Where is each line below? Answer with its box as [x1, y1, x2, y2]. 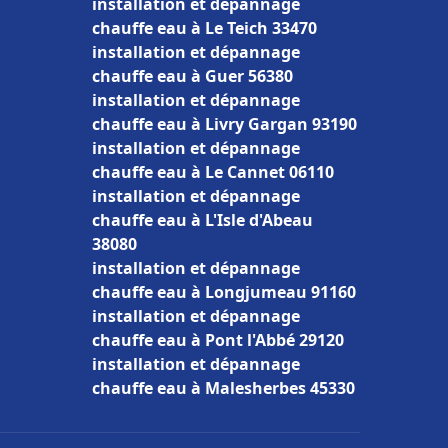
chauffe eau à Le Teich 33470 [92, 17, 317, 39]
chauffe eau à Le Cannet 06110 [92, 161, 334, 183]
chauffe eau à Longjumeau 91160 [92, 281, 356, 303]
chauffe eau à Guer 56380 [92, 65, 293, 87]
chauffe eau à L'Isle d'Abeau [92, 209, 313, 231]
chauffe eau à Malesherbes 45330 [92, 377, 355, 399]
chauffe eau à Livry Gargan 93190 [92, 113, 357, 135]
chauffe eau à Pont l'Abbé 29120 [92, 329, 344, 351]
